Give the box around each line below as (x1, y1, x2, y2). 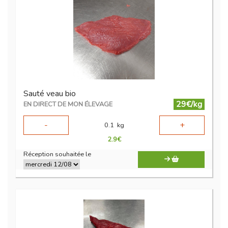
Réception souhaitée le (23, 150, 91, 159)
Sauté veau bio (23, 88, 76, 100)
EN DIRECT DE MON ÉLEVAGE (23, 100, 112, 109)
